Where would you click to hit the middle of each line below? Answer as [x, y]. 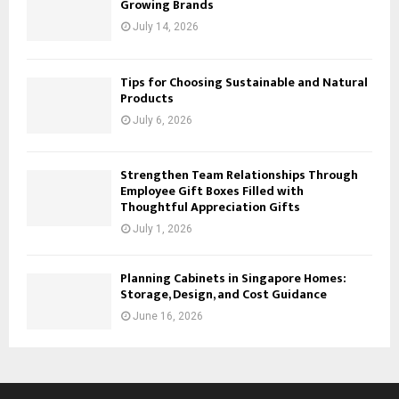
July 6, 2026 [163, 120]
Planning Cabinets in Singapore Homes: [233, 278]
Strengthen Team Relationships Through [239, 175]
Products [147, 98]
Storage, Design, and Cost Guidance [224, 294]
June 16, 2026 [168, 316]
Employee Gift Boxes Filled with [212, 191]
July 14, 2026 [166, 27]
